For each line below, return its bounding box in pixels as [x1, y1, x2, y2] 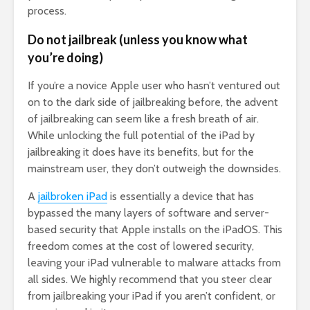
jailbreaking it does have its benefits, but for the [28, 145, 254, 158]
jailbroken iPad [38, 189, 107, 203]
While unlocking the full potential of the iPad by [28, 128, 255, 142]
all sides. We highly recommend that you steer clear [28, 272, 272, 286]
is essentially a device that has [107, 189, 254, 203]
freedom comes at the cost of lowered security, [28, 239, 254, 253]
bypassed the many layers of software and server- [28, 206, 269, 219]
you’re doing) [28, 49, 103, 65]
